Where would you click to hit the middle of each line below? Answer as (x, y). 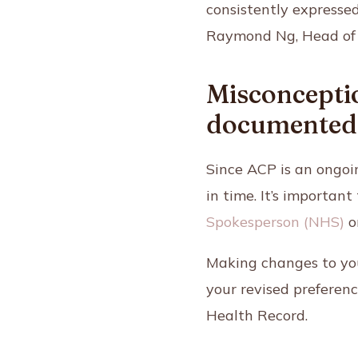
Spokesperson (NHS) (276, 222)
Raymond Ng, (255, 36)
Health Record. (257, 316)
